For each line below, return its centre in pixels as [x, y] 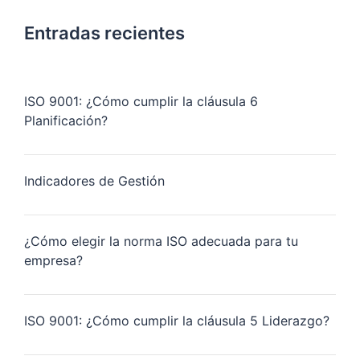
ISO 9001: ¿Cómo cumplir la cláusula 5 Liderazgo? [177, 321]
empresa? [53, 261]
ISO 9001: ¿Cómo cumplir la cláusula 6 [141, 102]
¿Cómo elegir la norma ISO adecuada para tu [161, 241]
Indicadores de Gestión [94, 181]
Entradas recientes [104, 33]
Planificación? [66, 121]
